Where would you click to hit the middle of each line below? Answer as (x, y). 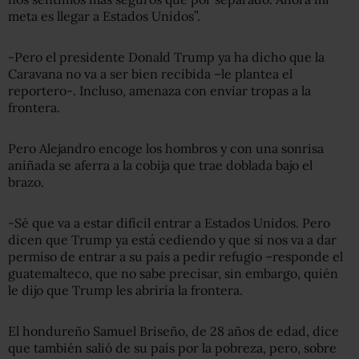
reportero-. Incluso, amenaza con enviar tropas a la (159, 90)
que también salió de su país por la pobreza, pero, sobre (172, 347)
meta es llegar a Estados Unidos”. (104, 16)
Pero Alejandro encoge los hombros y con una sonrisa (166, 148)
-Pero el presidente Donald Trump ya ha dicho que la (166, 56)
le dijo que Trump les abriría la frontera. (125, 290)
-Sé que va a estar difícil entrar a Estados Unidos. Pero (169, 222)
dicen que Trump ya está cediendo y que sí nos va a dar (172, 239)
